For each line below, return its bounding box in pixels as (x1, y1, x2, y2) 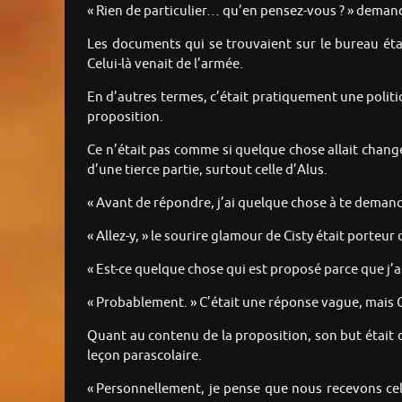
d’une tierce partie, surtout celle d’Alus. (87, 161, 328, 179)
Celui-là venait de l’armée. (87, 55, 243, 73)
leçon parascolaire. (87, 346, 202, 364)
